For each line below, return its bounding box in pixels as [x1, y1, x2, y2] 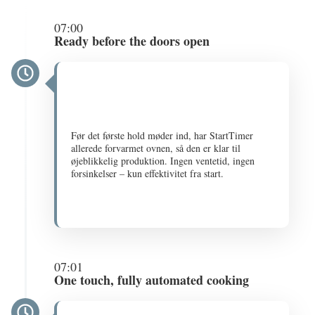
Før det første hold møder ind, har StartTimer [71, 129, 254, 142]
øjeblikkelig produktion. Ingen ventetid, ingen [71, 154, 255, 167]
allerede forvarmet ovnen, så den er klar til [71, 141, 241, 155]
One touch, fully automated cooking [54, 271, 250, 289]
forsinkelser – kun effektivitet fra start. [71, 167, 224, 180]
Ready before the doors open [54, 32, 210, 50]
